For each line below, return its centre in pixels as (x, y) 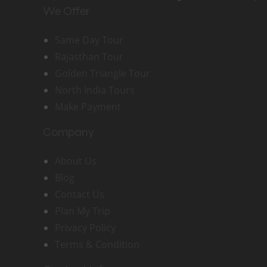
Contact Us (80, 195)
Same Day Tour (89, 40)
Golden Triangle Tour (103, 74)
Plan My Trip (83, 211)
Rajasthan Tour (89, 57)
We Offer (66, 11)
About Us (76, 161)
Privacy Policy (85, 228)
